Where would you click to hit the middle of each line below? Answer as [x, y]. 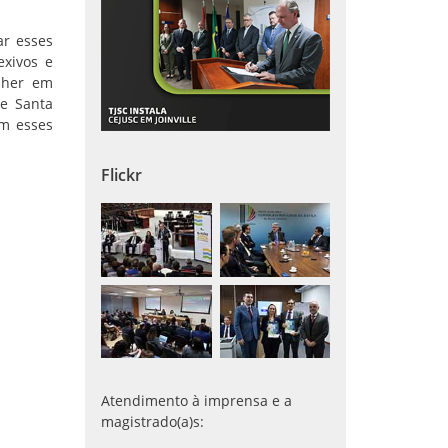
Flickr [121, 175]
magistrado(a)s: [152, 422]
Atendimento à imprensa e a [196, 401]
